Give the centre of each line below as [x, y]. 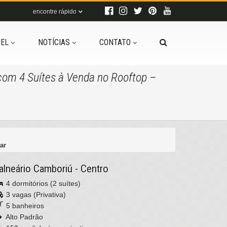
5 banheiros [24, 206]
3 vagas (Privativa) [35, 195]
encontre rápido [55, 11]
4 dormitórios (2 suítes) [42, 183]
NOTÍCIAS [54, 42]
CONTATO [115, 42]
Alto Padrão [24, 217]
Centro [94, 169]
